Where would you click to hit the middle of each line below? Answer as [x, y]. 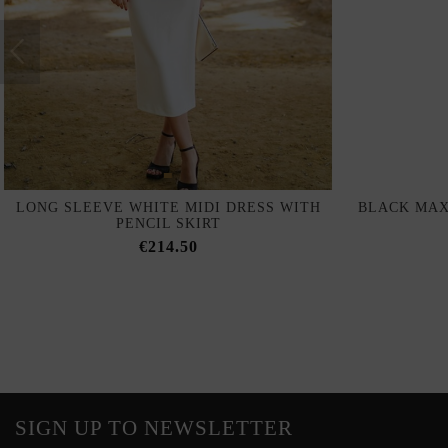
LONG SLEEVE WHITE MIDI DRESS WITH [168, 208]
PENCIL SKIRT [168, 224]
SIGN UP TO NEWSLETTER [154, 428]
